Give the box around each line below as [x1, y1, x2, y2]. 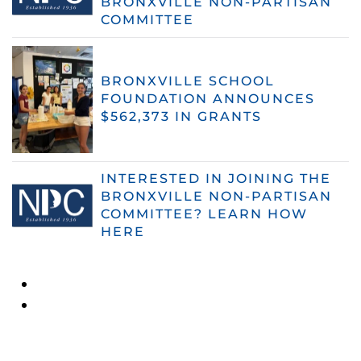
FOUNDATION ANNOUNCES [101, 91, 315, 107]
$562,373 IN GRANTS [101, 109, 262, 125]
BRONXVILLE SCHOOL [101, 73, 275, 89]
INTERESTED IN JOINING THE [101, 171, 331, 187]
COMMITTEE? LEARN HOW [101, 206, 308, 222]
